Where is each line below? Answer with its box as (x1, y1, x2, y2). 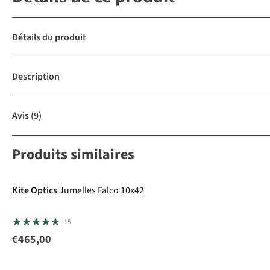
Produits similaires (12, 144, 134, 166)
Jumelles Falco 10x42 (59, 184, 144, 198)
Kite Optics (12, 184, 57, 198)
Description (12, 70, 60, 84)
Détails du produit (12, 31, 86, 45)
